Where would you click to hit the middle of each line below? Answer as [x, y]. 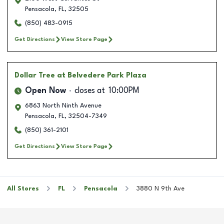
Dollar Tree [35, 75]
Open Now [45, 91]
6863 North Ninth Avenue [63, 105]
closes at [90, 91]
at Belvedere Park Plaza [102, 75]
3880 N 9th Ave [160, 188]
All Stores [23, 188]
